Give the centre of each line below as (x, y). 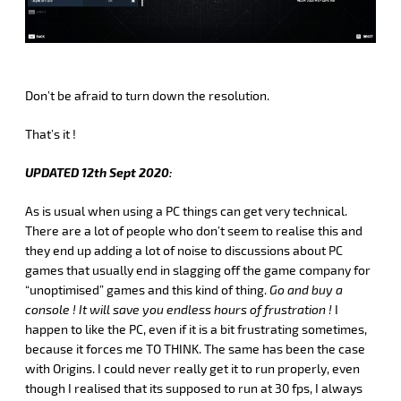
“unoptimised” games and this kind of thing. (147, 290)
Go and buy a (306, 290)
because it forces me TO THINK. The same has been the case (195, 349)
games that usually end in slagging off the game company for (198, 270)
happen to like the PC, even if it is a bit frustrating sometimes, (196, 329)
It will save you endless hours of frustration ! (205, 310)
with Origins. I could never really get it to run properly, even (192, 369)
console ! (51, 310)
